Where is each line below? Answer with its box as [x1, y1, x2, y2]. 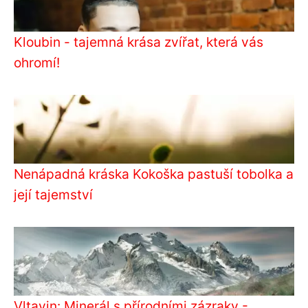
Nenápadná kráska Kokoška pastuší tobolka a [14, 165, 294, 182]
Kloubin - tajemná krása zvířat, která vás [14, 33, 263, 50]
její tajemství [14, 186, 93, 203]
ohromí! [14, 54, 60, 71]
